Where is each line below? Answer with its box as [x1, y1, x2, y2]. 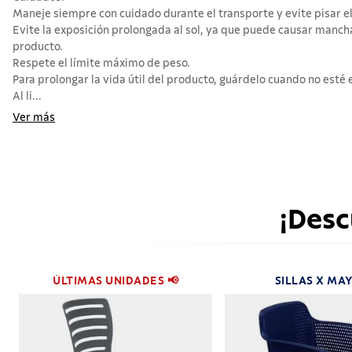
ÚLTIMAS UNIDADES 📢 [53, 275, 179, 287]
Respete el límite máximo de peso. [13, 58, 190, 70]
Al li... [13, 91, 42, 103]
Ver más [13, 112, 55, 124]
